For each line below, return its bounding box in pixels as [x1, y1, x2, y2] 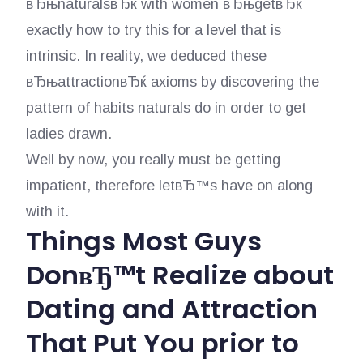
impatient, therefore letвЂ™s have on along [25, 177, 313, 194]
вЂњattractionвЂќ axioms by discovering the [25, 74, 319, 90]
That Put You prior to [25, 325, 299, 361]
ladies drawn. [25, 126, 112, 142]
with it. [25, 203, 69, 220]
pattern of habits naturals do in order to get [25, 100, 306, 116]
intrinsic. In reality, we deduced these [25, 48, 267, 64]
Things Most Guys [25, 223, 262, 259]
